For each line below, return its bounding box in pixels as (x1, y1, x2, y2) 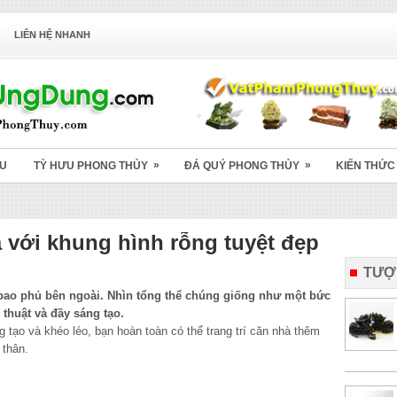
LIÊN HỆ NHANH (14, 29, 90, 40)
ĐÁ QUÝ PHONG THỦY (184, 160, 300, 172)
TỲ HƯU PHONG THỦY (34, 160, 148, 172)
